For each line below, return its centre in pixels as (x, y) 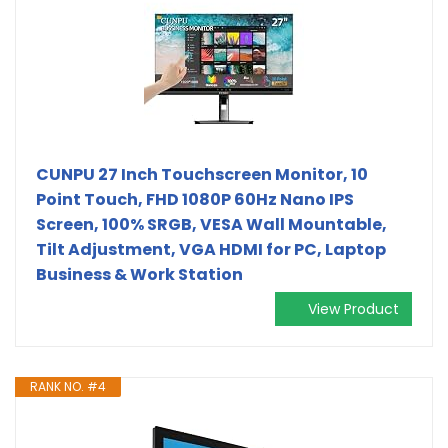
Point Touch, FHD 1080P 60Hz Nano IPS (195, 199)
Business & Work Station (139, 274)
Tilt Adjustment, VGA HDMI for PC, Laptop (211, 249)
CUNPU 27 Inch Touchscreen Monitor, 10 (202, 174)
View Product (353, 308)
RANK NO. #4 (68, 386)
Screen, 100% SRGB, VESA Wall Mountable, (211, 224)
